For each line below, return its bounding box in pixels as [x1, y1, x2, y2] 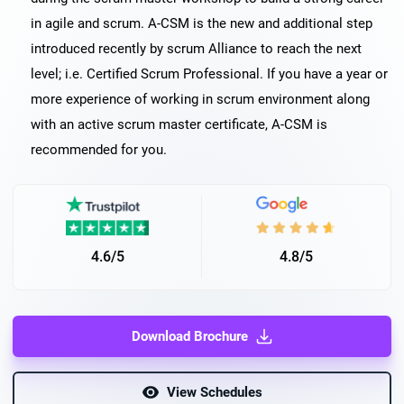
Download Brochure [131, 328, 248, 344]
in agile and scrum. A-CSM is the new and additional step [31, 15, 372, 32]
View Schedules [167, 384, 262, 400]
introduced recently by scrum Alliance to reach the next [31, 41, 362, 57]
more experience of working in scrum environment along [31, 91, 370, 107]
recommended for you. [31, 142, 167, 158]
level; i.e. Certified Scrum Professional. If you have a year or [31, 66, 388, 82]
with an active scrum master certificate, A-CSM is [31, 116, 327, 133]
